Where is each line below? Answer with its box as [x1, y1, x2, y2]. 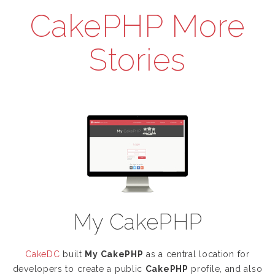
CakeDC [25, 249, 60, 259]
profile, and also [188, 264, 263, 274]
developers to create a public [12, 264, 145, 274]
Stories [89, 42, 186, 78]
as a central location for [143, 249, 250, 259]
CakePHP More [29, 8, 246, 44]
